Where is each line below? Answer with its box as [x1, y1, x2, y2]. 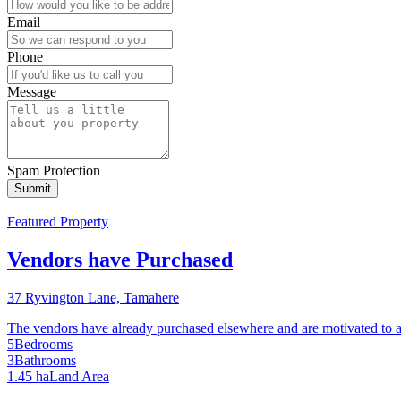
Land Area [49, 368, 109, 384]
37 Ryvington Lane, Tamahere [7, 289, 179, 305]
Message [7, 83, 56, 99]
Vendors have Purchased [7, 247, 233, 271]
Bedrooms [14, 336, 73, 352]
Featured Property [7, 213, 108, 229]
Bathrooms [14, 352, 76, 368]
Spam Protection [7, 162, 100, 178]
